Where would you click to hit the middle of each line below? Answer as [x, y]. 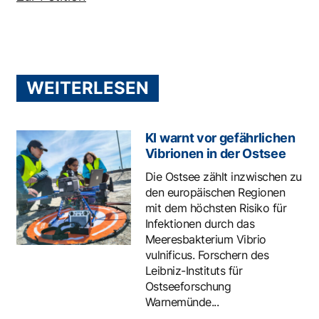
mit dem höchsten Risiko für [216, 208]
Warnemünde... [182, 302]
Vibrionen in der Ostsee [215, 154]
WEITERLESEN [88, 88]
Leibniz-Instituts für [194, 271]
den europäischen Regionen [215, 193]
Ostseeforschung [188, 287]
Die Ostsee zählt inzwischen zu [223, 177]
